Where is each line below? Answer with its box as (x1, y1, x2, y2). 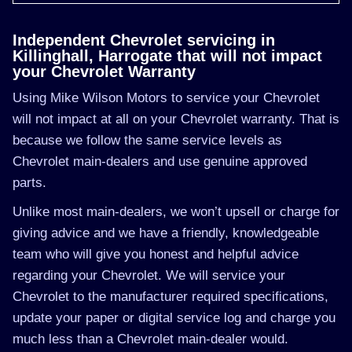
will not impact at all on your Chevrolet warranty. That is (13, 112, 339, 126)
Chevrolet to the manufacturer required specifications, (13, 289, 328, 304)
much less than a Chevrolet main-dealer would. (13, 332, 288, 346)
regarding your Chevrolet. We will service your (13, 268, 285, 283)
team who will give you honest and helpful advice (13, 247, 299, 262)
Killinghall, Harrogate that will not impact (13, 47, 322, 64)
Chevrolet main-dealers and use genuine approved (13, 154, 307, 169)
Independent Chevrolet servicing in (13, 31, 275, 49)
